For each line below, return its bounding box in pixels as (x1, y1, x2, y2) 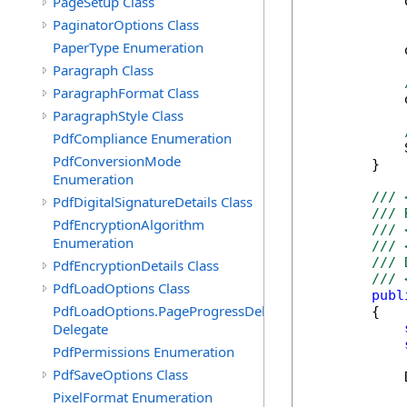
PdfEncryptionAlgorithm (53, 215, 204, 233)
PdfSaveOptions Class (53, 365, 188, 383)
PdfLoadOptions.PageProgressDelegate (53, 302, 300, 320)
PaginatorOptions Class (53, 15, 199, 34)
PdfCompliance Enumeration (53, 129, 232, 147)
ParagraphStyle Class (53, 106, 184, 124)
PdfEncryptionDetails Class (53, 256, 219, 274)
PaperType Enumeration (53, 38, 203, 56)
